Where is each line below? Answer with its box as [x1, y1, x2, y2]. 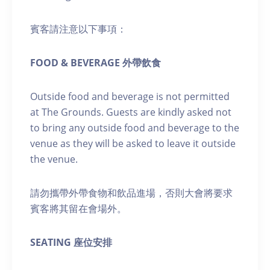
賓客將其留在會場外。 [30, 201, 127, 215]
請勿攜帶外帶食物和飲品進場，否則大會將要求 [30, 186, 233, 199]
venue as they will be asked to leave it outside [30, 136, 236, 150]
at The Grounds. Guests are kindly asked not [30, 105, 231, 119]
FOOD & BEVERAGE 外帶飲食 [30, 55, 161, 69]
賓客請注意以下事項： [30, 22, 127, 36]
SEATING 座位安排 [30, 235, 112, 249]
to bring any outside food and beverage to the [30, 121, 239, 134]
